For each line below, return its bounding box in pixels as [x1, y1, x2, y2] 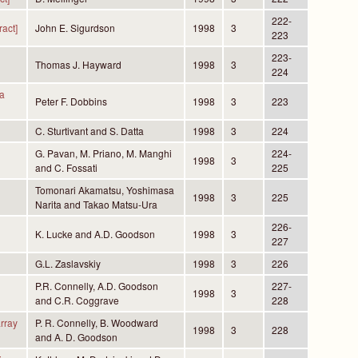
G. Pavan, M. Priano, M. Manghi [34, 146, 172, 161]
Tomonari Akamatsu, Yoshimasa [34, 183, 174, 197]
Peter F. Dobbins [34, 94, 107, 109]
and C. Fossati [34, 161, 97, 175]
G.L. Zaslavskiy [34, 257, 101, 271]
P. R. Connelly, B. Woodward [34, 316, 158, 330]
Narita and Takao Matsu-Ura [34, 197, 157, 212]
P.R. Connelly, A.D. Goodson [34, 279, 158, 293]
